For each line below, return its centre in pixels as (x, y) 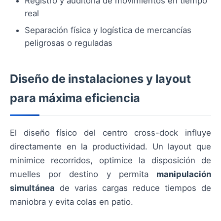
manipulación (184, 174)
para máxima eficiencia (75, 98)
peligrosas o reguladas (69, 43)
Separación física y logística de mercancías (108, 30)
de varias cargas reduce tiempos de (133, 188)
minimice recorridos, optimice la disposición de (110, 161)
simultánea (32, 188)
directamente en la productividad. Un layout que (110, 147)
